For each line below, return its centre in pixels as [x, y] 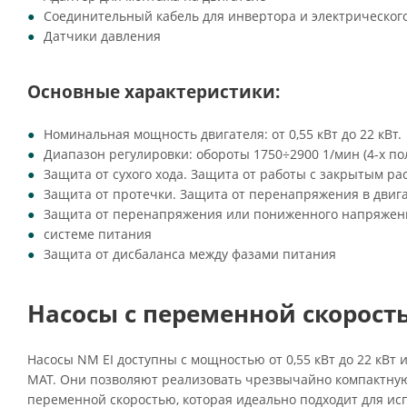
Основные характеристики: [154, 91]
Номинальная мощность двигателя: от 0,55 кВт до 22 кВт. [223, 134]
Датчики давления [102, 36]
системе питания [98, 234]
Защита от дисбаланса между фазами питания [190, 254]
